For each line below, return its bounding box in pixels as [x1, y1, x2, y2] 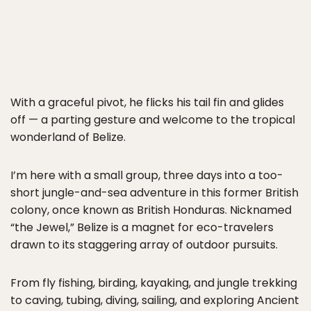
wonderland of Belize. [10, 129, 126, 145]
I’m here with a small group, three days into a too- [10, 167, 283, 183]
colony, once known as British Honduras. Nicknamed [10, 202, 292, 218]
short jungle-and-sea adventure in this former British [10, 185, 299, 201]
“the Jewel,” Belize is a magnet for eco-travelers [10, 219, 274, 235]
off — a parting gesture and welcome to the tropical [10, 112, 295, 128]
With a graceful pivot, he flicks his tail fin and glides [10, 94, 284, 110]
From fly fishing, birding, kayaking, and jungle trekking [10, 275, 297, 291]
